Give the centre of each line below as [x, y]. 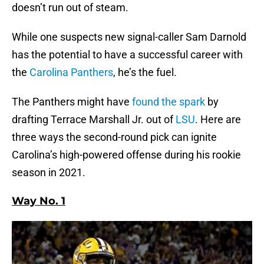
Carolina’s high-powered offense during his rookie [126, 155]
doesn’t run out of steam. [70, 8]
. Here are [218, 120]
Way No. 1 [39, 201]
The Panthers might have [72, 102]
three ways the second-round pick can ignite [114, 137]
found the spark [169, 102]
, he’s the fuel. [145, 72]
